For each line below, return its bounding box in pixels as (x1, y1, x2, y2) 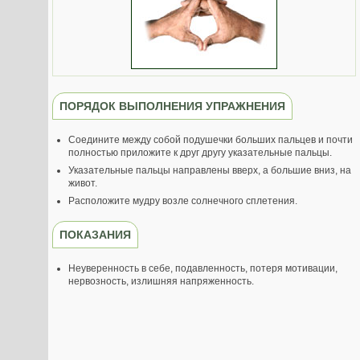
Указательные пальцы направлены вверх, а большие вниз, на (68, 165, 351, 176)
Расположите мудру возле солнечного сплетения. (68, 195, 297, 207)
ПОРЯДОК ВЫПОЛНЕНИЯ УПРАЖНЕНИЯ (59, 100, 285, 112)
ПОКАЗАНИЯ (59, 228, 131, 241)
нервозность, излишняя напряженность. (68, 276, 254, 287)
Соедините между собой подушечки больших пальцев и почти (68, 134, 353, 145)
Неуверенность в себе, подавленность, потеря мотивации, (68, 263, 337, 274)
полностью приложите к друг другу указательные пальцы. (68, 147, 332, 158)
